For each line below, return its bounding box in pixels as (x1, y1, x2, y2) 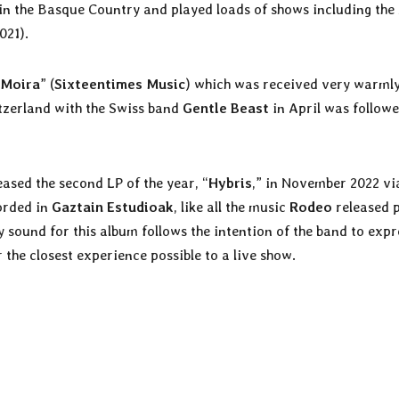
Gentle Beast (183, 99, 269, 117)
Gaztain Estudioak (52, 198, 174, 216)
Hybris (208, 174, 252, 191)
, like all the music (174, 198, 289, 216)
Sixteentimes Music (54, 75, 185, 93)
